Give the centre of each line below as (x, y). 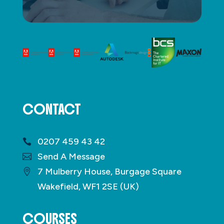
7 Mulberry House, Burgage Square (109, 172)
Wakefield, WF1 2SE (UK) (88, 187)
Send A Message (71, 157)
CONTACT (51, 110)
